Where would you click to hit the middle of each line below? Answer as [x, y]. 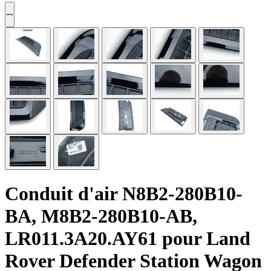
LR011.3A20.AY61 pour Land [128, 239]
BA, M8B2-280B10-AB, [101, 216]
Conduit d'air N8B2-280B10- [124, 194]
